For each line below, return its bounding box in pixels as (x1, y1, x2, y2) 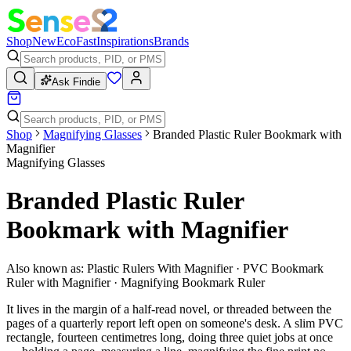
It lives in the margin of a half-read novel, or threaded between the (6, 302, 331, 316)
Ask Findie (52, 76, 100, 88)
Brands (154, 34, 189, 48)
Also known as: (6, 261, 84, 275)
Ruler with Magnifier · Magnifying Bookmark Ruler (6, 275, 265, 289)
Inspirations (96, 34, 154, 48)
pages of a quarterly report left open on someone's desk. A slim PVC (6, 316, 343, 330)
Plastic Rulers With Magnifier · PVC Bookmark (87, 261, 324, 275)
